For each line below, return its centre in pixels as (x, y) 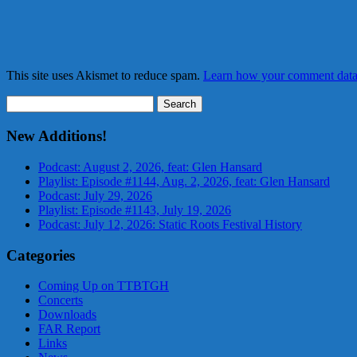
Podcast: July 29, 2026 (95, 195)
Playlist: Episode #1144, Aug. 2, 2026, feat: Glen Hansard (184, 181)
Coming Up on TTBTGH (104, 286)
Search (23, 102)
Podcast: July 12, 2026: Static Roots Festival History (170, 224)
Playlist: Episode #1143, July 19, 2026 (135, 210)
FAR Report (69, 329)
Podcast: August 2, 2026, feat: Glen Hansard (150, 167)
